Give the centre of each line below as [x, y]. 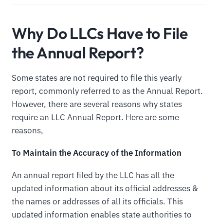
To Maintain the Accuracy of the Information [97, 153]
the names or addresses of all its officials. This [97, 201]
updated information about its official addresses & [105, 188]
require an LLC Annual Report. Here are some [95, 117]
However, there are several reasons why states [97, 104]
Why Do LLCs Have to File [100, 33]
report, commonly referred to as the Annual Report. [107, 91]
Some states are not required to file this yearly [97, 78]
